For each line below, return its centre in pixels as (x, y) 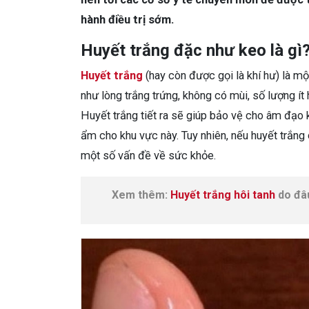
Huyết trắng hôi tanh (223, 195)
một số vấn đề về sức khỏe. (148, 155)
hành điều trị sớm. (127, 19)
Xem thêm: (141, 195)
